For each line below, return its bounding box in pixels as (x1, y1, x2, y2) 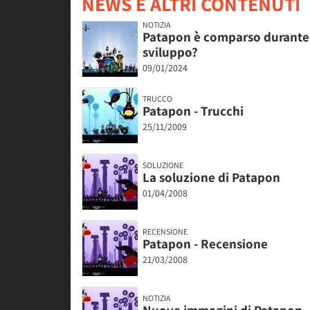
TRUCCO (143, 93, 172, 104)
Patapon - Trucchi (143, 102, 244, 120)
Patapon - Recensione (143, 235, 268, 253)
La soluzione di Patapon (143, 169, 280, 186)
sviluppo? (143, 44, 198, 61)
